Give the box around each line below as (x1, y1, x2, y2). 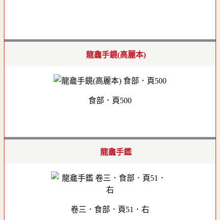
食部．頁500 (88, 96, 132, 105)
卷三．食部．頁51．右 (71, 205, 149, 214)
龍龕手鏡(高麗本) (86, 50, 146, 59)
